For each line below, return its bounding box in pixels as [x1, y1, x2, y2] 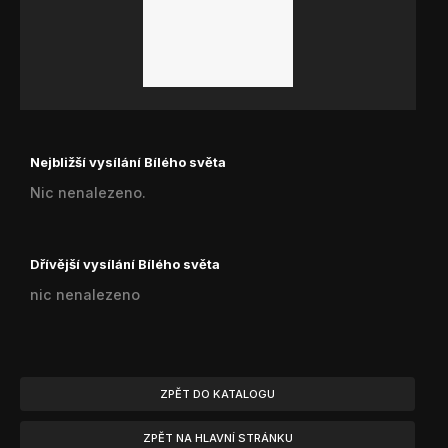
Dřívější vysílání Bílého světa [30, 255, 220, 272]
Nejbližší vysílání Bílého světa [30, 153, 226, 170]
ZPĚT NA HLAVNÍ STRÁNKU [142, 431, 293, 446]
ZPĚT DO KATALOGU [160, 387, 275, 402]
